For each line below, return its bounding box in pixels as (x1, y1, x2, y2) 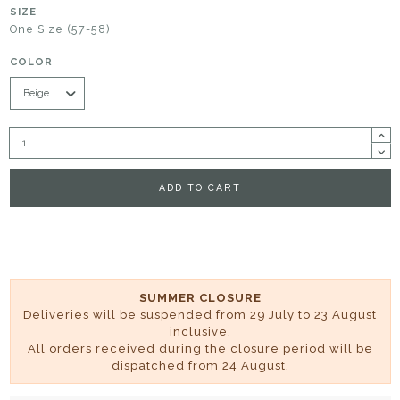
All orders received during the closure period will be (27, 342, 373, 356)
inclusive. (169, 325, 231, 339)
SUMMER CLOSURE (138, 291, 262, 305)
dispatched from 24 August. (111, 359, 289, 373)
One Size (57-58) (9, 21, 111, 36)
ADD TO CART (159, 182, 241, 194)
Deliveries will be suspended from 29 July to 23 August (23, 308, 377, 322)
